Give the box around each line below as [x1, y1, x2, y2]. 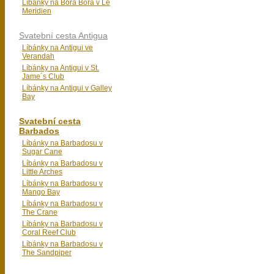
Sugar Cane [22, 147, 62, 156]
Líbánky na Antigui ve [22, 43, 93, 52]
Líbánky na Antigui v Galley [22, 84, 112, 92]
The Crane [22, 208, 57, 217]
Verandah [22, 52, 54, 61]
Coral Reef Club [22, 228, 76, 237]
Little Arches [22, 168, 62, 176]
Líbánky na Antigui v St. [22, 64, 99, 72]
